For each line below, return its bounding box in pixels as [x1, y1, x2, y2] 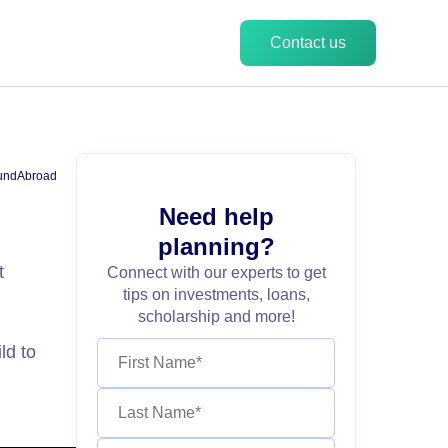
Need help [158, 203, 274, 230]
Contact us [270, 34, 346, 51]
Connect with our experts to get [106, 264, 326, 281]
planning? [157, 233, 275, 260]
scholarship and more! [137, 308, 295, 325]
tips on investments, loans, [122, 286, 310, 303]
